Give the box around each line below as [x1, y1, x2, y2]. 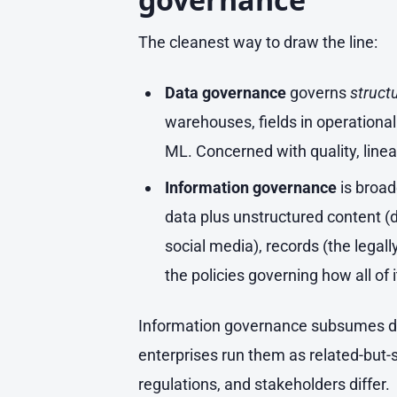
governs [285, 82, 350, 102]
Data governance [164, 82, 286, 102]
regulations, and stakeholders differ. [138, 374, 390, 393]
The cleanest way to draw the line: [138, 32, 378, 51]
